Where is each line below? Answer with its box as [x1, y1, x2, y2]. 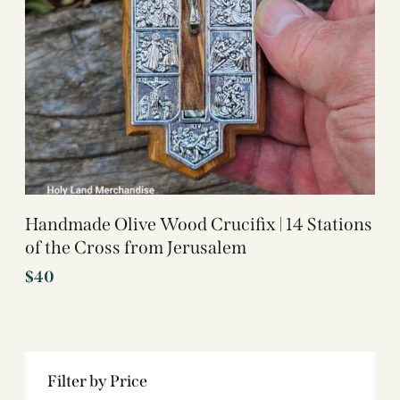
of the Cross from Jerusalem [25, 236, 246, 258]
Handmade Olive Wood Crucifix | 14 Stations [25, 212, 372, 235]
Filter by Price [47, 371, 147, 391]
